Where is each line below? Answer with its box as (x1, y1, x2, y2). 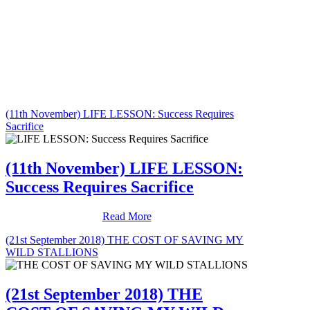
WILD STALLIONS (6, 246, 98, 258)
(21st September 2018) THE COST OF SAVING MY (6, 233, 244, 246)
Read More (102, 210, 152, 222)
